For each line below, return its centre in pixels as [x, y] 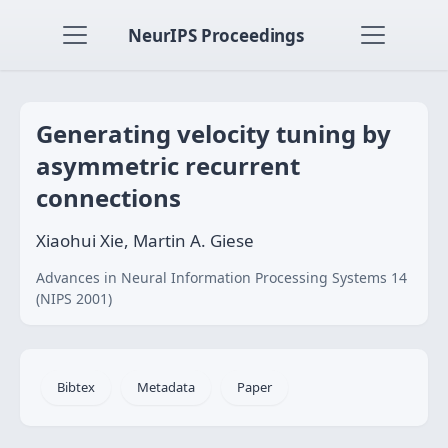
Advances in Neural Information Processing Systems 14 [221, 277]
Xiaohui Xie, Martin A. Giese [145, 240]
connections [108, 197]
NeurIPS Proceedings [216, 35]
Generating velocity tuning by [213, 133]
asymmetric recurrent [168, 165]
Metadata [166, 387]
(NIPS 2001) [74, 298]
